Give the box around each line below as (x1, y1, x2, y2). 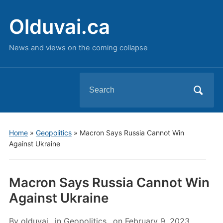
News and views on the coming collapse (8, 43, 148, 52)
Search (79, 76, 106, 86)
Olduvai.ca (8, 14, 110, 39)
